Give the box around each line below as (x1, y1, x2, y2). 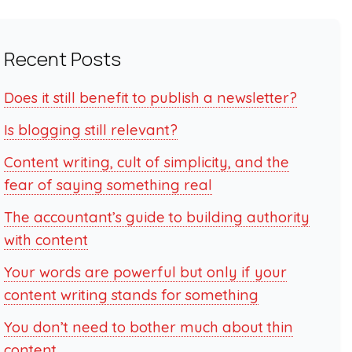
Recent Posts (3, 46, 121, 71)
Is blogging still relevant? (3, 121, 178, 139)
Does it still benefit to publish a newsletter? (3, 89, 297, 107)
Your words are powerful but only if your (3, 263, 287, 281)
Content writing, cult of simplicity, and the (3, 153, 289, 171)
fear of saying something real (3, 176, 212, 194)
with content (3, 231, 88, 249)
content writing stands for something (3, 286, 258, 304)
